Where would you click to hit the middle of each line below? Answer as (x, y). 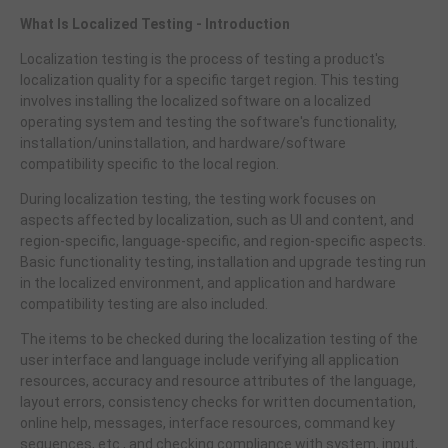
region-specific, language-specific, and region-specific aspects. (223, 241)
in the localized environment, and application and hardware (208, 283)
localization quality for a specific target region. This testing (209, 80)
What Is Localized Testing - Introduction (155, 24)
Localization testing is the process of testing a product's (202, 59)
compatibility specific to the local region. (149, 164)
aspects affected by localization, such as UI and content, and (217, 220)
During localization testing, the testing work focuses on (198, 199)
